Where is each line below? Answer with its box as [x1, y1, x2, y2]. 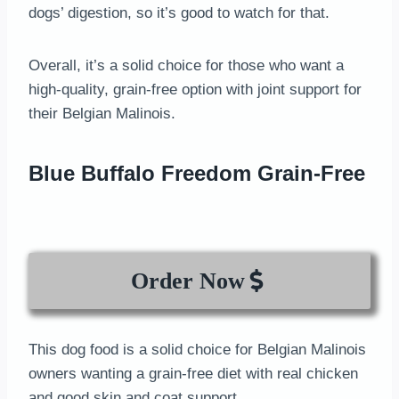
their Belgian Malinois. [28, 104, 175, 122]
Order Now [130, 267, 245, 295]
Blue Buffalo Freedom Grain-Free [28, 160, 365, 185]
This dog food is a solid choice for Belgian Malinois [28, 340, 366, 358]
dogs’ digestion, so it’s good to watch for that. [28, 4, 330, 21]
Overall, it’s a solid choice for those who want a [28, 56, 344, 74]
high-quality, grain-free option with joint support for [28, 80, 362, 98]
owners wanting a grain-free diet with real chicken [28, 364, 358, 382]
